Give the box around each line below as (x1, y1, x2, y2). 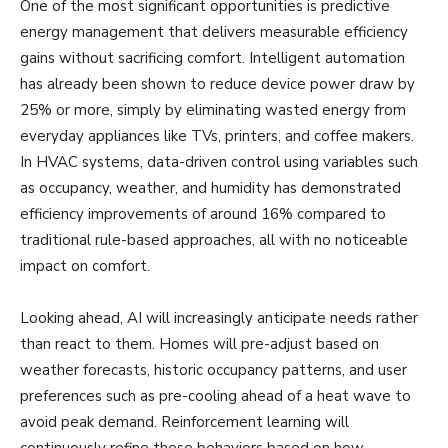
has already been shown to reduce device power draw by (20, 73, 415, 94)
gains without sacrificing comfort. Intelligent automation (20, 47, 405, 68)
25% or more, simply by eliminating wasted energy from (20, 99, 406, 120)
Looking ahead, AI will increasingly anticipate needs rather (20, 307, 418, 328)
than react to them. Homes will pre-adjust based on (20, 333, 379, 354)
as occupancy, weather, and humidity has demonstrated (20, 177, 401, 198)
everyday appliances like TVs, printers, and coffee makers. (20, 125, 414, 146)
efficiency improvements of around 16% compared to (20, 203, 386, 224)
